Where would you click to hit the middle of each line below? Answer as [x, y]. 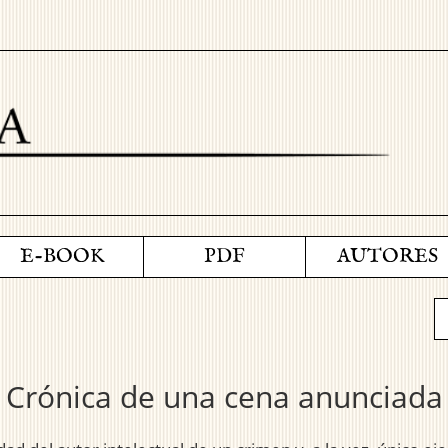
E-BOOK [61, 257]
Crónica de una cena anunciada [224, 397]
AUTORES [387, 257]
